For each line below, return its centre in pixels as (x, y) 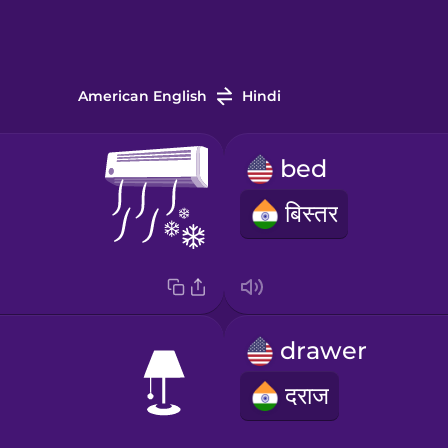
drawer (323, 351)
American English (142, 96)
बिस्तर (311, 214)
